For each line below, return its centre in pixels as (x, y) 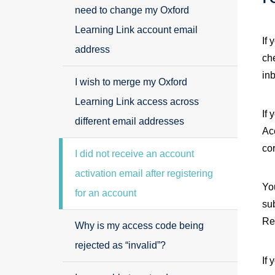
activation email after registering (144, 173)
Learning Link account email (136, 30)
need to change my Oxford (132, 10)
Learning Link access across (137, 102)
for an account (106, 193)
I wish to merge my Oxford (131, 82)
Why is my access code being (139, 226)
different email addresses (130, 121)
